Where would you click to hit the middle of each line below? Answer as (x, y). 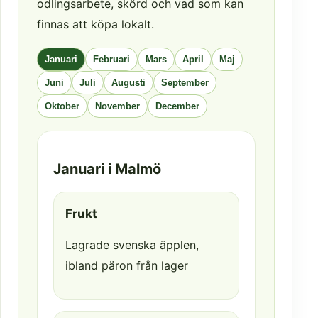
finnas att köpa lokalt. (95, 24)
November (117, 106)
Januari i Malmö (107, 169)
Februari (111, 60)
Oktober (62, 106)
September (185, 83)
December (177, 106)
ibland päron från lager (127, 266)
